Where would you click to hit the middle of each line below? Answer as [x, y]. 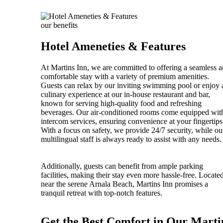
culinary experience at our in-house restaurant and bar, [125, 94]
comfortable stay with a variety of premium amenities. [125, 76]
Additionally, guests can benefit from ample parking [122, 166]
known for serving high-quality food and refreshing [121, 103]
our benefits [59, 25]
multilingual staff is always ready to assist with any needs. [131, 139]
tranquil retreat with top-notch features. [102, 193]
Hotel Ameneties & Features [113, 46]
